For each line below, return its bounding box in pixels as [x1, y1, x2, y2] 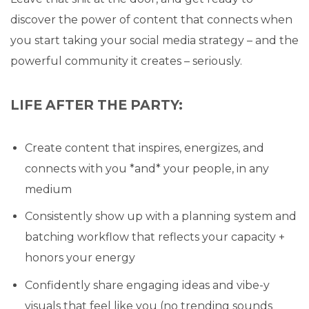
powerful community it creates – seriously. [10, 54, 242, 68]
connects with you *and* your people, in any [24, 161, 269, 175]
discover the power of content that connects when [10, 12, 292, 26]
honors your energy [24, 251, 135, 265]
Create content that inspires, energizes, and [24, 141, 264, 154]
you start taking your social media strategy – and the [10, 33, 299, 47]
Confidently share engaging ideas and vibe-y [24, 279, 270, 292]
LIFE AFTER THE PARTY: [10, 96, 183, 113]
